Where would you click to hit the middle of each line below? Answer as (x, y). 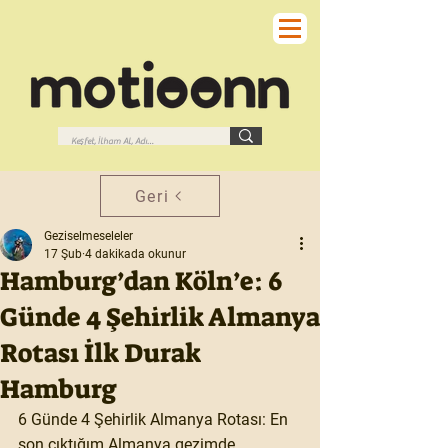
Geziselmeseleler (88, 236)
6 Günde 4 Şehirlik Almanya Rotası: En (155, 419)
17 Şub (63, 254)
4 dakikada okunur (135, 254)
